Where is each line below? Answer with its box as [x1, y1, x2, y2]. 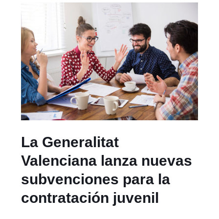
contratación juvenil [21, 190, 159, 206]
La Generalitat [21, 134, 119, 151]
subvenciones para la [21, 171, 171, 188]
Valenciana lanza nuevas [21, 153, 193, 169]
